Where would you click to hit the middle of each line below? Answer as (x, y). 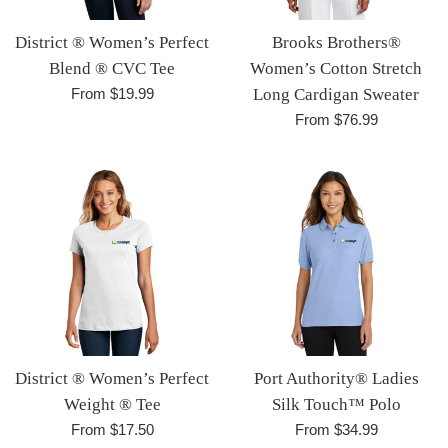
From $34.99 (336, 429)
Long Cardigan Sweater (336, 94)
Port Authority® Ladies (336, 378)
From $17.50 (112, 429)
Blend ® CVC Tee (112, 68)
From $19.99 (112, 93)
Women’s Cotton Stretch (336, 68)
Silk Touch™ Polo (336, 404)
